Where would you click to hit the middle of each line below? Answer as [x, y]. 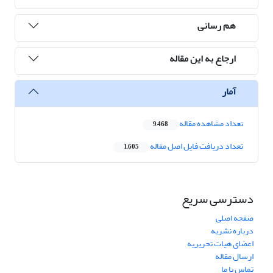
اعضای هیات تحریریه [220, 244]
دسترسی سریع [218, 199]
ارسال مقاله [234, 257]
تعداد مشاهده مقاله [211, 124]
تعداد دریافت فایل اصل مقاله [196, 146]
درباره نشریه [232, 231]
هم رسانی [217, 25]
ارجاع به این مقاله [203, 58]
